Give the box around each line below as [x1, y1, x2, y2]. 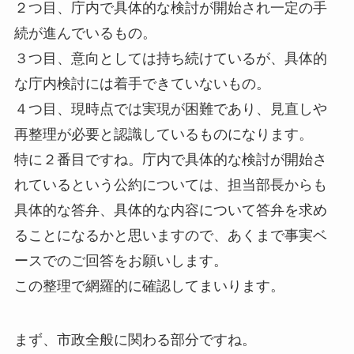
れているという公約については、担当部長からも [13, 177, 327, 194]
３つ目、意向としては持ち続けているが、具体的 [13, 51, 327, 67]
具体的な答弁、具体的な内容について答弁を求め [13, 202, 327, 219]
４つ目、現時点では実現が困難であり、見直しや [13, 101, 327, 118]
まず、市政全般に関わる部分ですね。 [13, 332, 256, 348]
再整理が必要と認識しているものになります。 [13, 126, 313, 143]
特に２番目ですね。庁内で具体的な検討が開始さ [13, 152, 327, 168]
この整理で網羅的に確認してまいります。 [13, 278, 284, 295]
